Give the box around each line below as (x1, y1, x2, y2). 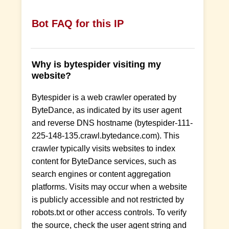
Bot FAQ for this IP (32, 17, 124, 29)
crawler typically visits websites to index (32, 144, 176, 153)
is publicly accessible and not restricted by (32, 195, 185, 204)
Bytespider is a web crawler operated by (32, 93, 177, 102)
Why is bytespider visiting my (32, 59, 162, 70)
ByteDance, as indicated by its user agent (32, 105, 182, 114)
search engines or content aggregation (32, 169, 171, 178)
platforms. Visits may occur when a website (32, 182, 188, 191)
